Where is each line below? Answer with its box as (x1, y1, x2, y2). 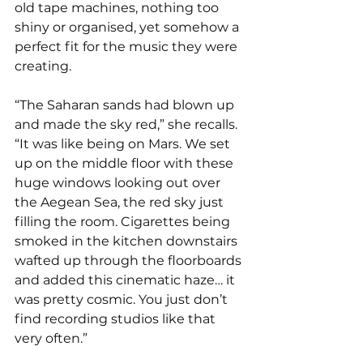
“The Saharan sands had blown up (15, 96, 237, 113)
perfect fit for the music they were (15, 38, 241, 54)
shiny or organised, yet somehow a (15, 19, 242, 35)
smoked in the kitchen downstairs (15, 233, 241, 249)
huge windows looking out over (15, 174, 224, 190)
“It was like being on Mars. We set (15, 135, 233, 152)
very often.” (15, 330, 88, 346)
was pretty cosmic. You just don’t (15, 291, 231, 307)
